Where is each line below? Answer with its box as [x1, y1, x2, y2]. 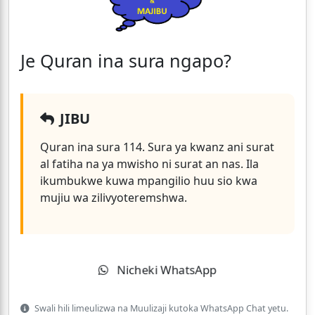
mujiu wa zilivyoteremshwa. [40, 190, 187, 206]
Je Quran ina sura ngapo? [20, 49, 231, 73]
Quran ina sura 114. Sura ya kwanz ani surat [40, 139, 274, 155]
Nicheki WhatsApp [115, 262, 216, 278]
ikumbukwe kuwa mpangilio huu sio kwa [40, 173, 257, 189]
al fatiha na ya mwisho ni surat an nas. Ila [40, 156, 259, 172]
